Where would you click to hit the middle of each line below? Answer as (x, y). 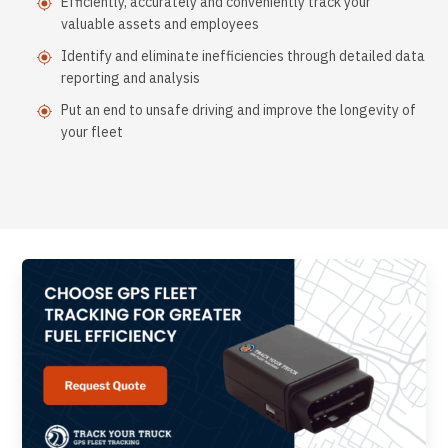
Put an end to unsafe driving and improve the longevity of (238, 110)
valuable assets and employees (160, 24)
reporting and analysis (130, 78)
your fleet (92, 132)
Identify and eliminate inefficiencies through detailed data (243, 56)
